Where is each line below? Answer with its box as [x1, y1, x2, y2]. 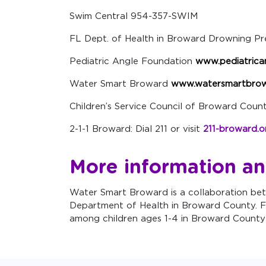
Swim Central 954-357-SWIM [69, 11, 198, 21]
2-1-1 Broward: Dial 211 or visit [69, 124, 203, 134]
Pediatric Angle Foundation [69, 56, 195, 66]
